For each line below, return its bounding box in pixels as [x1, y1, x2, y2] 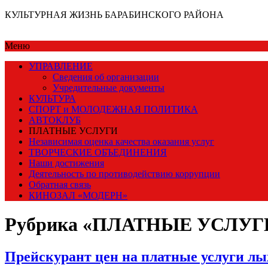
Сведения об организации [53, 72, 159, 82]
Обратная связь [29, 179, 91, 190]
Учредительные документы [53, 83, 165, 93]
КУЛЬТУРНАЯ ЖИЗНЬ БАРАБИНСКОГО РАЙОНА [5, 10, 224, 20]
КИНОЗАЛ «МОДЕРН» [29, 190, 127, 200]
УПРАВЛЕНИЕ [29, 61, 93, 71]
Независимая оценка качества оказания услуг [29, 136, 214, 147]
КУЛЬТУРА [29, 93, 76, 103]
